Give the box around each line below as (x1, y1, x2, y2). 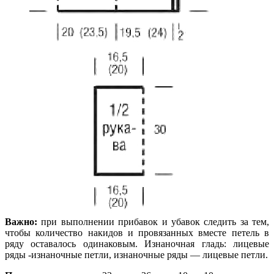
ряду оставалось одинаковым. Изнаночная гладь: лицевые (5, 238, 269, 249)
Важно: (5, 216, 37, 227)
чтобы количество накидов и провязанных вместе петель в (5, 227, 269, 238)
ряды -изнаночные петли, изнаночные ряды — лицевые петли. (5, 249, 268, 260)
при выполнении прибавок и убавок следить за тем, (37, 216, 269, 227)
